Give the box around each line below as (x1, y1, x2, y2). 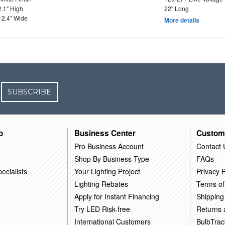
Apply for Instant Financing (74, 191, 160, 201)
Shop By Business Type (74, 153, 150, 164)
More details (164, 16, 199, 25)
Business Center (74, 127, 136, 139)
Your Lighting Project (74, 166, 141, 176)
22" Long (164, 4, 189, 13)
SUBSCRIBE (8, 87, 52, 96)
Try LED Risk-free (74, 203, 131, 214)
